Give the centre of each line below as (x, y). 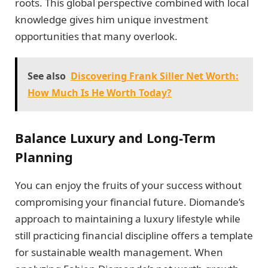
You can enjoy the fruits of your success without (128, 185)
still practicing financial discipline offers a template (134, 235)
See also (47, 76)
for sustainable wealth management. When (119, 252)
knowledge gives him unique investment (112, 20)
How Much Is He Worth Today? (100, 92)
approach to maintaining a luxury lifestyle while (128, 218)
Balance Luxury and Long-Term (115, 138)
